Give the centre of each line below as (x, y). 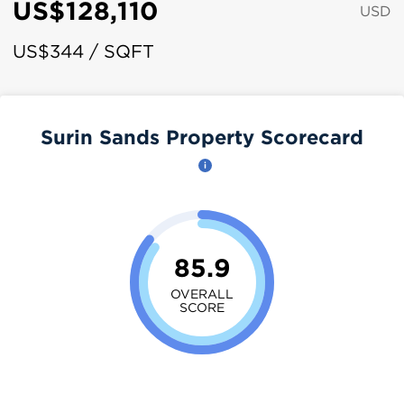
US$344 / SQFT (83, 51)
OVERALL (202, 293)
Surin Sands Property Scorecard (202, 137)
